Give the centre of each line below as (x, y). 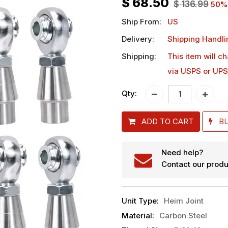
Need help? (182, 153)
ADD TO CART (167, 121)
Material (137, 216)
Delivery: (138, 39)
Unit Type (139, 201)
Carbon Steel (183, 216)
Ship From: (141, 21)
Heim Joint (183, 201)
